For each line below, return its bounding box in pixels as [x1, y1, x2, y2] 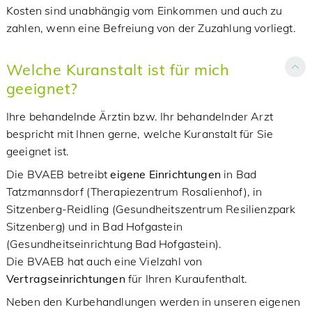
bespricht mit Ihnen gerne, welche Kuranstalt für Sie [6, 127, 274, 141]
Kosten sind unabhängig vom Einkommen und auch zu [6, 3, 283, 17]
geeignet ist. [6, 144, 70, 158]
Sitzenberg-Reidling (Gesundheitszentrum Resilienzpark [6, 202, 296, 216]
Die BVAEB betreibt [6, 167, 111, 181]
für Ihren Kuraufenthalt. [125, 272, 248, 286]
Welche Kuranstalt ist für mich [6, 60, 230, 79]
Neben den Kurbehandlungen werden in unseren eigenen [6, 295, 301, 309]
